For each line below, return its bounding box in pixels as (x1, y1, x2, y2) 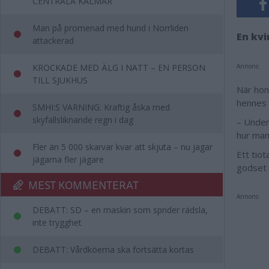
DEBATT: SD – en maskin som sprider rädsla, (32, 204, 208, 216)
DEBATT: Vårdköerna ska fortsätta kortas (32, 244, 194, 255)
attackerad (32, 35, 74, 46)
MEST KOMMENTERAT (28, 176, 139, 193)
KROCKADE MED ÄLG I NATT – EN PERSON (32, 62, 205, 73)
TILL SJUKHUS (32, 74, 88, 86)
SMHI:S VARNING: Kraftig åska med (32, 101, 170, 113)
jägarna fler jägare (32, 154, 104, 165)
